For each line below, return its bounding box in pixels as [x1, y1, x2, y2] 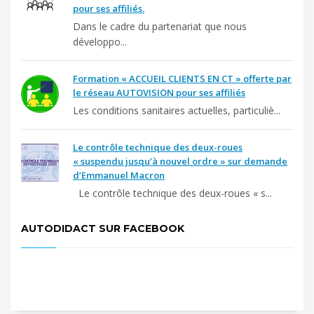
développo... [73, 35, 127, 49]
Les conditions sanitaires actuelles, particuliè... [73, 104, 280, 118]
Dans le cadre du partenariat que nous [73, 20, 247, 34]
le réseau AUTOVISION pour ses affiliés [73, 86, 245, 100]
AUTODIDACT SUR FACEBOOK [21, 222, 184, 235]
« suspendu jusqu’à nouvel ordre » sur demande [73, 155, 287, 168]
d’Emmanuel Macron [73, 169, 165, 182]
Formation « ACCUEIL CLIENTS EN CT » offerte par [73, 72, 292, 86]
